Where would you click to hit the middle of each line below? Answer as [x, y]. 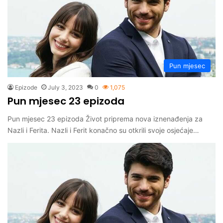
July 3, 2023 [65, 87]
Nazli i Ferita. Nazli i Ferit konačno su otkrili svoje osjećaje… [103, 130]
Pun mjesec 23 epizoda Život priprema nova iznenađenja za [105, 118]
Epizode [26, 87]
